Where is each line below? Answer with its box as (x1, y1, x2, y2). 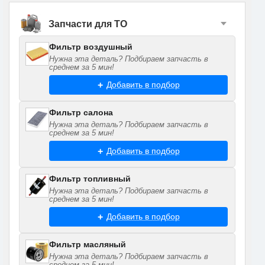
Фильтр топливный (49, 173, 131, 183)
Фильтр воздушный (49, 42, 132, 52)
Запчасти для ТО (49, 18, 127, 29)
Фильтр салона (49, 108, 113, 118)
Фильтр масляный (49, 240, 126, 250)
